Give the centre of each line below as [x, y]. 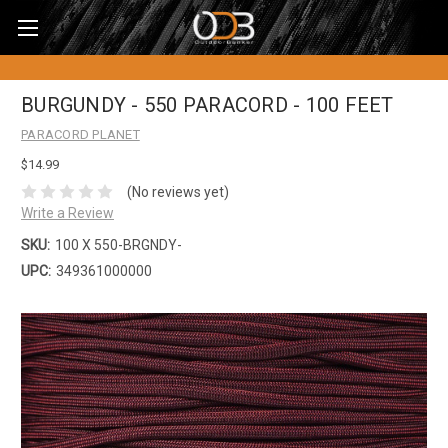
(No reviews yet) [177, 191]
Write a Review [67, 212]
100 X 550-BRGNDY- [118, 244]
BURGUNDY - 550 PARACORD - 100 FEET [207, 105]
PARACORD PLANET [80, 134]
